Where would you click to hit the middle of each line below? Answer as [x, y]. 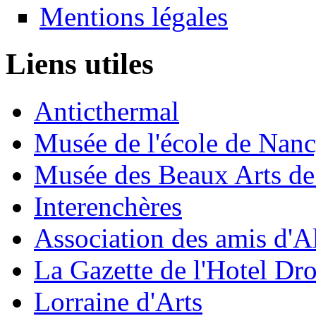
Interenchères [108, 207]
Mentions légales [134, 17]
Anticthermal [107, 111]
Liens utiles [80, 64]
